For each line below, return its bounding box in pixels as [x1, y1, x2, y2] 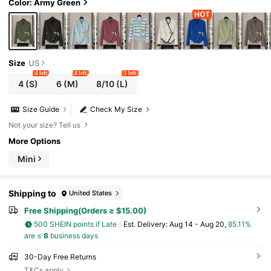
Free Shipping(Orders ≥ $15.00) [24, 206, 146, 216]
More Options [8, 135, 61, 146]
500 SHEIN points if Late [34, 220, 117, 229]
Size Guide [22, 105, 60, 114]
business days [48, 230, 98, 240]
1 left [123, 70, 136, 76]
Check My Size [90, 105, 143, 114]
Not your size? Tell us [8, 120, 81, 129]
